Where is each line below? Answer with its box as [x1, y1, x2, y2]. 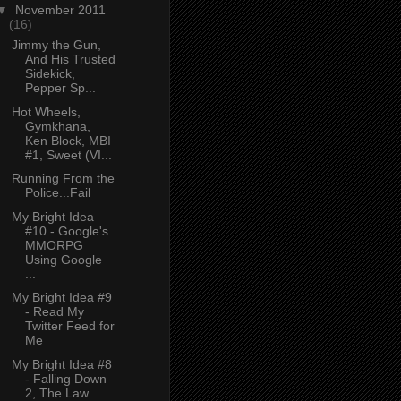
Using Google [24, 252, 102, 267]
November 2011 [14, 3, 106, 18]
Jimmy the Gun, [11, 38, 101, 53]
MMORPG [24, 237, 83, 252]
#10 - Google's [24, 223, 108, 238]
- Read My [24, 304, 84, 320]
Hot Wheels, [11, 104, 81, 119]
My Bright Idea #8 [11, 356, 112, 371]
